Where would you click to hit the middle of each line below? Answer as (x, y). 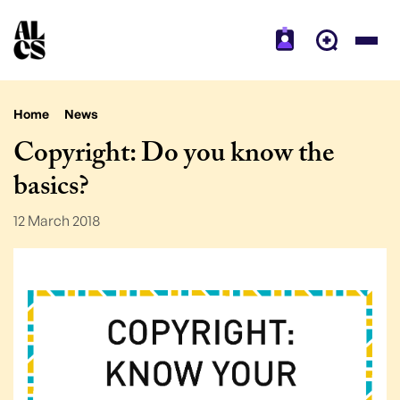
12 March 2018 (57, 220)
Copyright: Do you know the (174, 156)
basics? (51, 189)
